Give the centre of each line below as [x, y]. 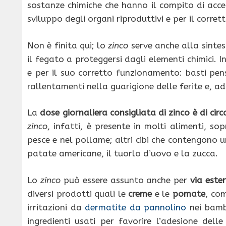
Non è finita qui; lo [68, 45]
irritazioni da [56, 207]
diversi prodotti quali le [78, 193]
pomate [189, 193]
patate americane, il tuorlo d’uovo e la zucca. [123, 154]
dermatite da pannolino [136, 207]
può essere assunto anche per [125, 180]
